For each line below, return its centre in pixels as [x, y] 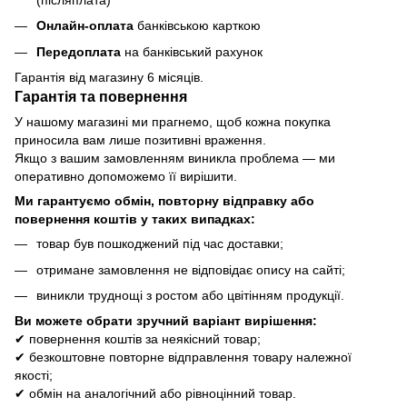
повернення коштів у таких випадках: [135, 219]
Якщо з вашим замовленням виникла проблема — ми [175, 159]
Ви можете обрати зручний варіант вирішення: [166, 321]
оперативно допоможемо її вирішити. [126, 177]
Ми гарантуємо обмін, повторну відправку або [164, 201]
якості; [34, 376]
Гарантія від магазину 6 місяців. [109, 78]
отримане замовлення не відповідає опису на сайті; [191, 269]
